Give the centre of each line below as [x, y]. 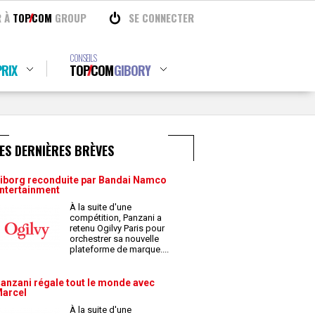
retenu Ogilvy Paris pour [117, 228]
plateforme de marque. [117, 249]
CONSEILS [83, 58]
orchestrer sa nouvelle [114, 239]
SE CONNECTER [161, 18]
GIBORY [132, 70]
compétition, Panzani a [116, 218]
